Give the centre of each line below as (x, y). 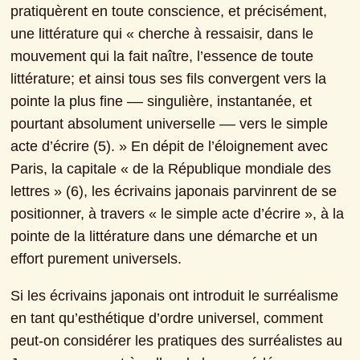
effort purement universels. (96, 259)
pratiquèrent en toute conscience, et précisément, (169, 12)
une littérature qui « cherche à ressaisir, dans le (162, 34)
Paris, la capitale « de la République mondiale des (171, 169)
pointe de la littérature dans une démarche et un (164, 237)
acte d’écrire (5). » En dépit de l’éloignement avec (170, 147)
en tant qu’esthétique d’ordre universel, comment (167, 319)
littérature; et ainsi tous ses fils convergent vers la (169, 79)
